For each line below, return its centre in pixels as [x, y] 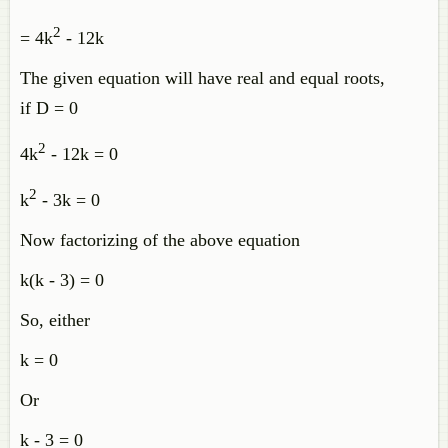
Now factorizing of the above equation [160, 240]
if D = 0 [49, 108]
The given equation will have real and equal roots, [202, 78]
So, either [55, 320]
